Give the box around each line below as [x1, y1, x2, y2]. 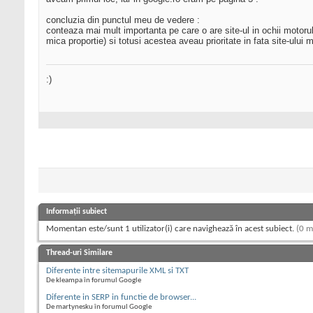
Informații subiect [46, 208, 107, 217]
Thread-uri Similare [46, 249, 112, 258]
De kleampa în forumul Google [46, 277, 141, 285]
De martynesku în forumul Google [46, 303, 152, 312]
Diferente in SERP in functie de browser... [46, 293, 196, 303]
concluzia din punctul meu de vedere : [46, 15, 200, 26]
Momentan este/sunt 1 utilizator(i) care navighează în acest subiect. [46, 224, 296, 234]
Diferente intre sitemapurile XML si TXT [46, 266, 189, 276]
